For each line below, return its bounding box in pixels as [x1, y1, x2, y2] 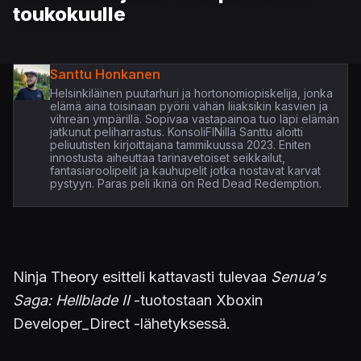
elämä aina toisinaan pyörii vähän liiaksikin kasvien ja [49, 98, 328, 113]
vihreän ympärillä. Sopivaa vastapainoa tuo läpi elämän [49, 111, 339, 126]
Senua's [271, 268, 326, 285]
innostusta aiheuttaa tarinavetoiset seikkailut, [49, 150, 285, 164]
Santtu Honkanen [49, 65, 160, 82]
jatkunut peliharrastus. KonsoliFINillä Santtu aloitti [49, 124, 303, 139]
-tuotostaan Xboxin [130, 291, 263, 309]
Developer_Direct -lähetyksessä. [13, 314, 230, 332]
